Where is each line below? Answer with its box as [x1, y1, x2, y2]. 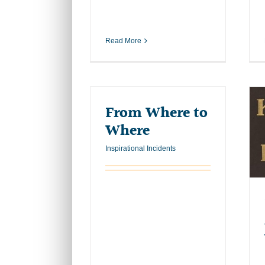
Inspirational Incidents [105, 144, 176, 153]
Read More [105, 36, 141, 45]
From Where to [105, 101, 208, 125]
